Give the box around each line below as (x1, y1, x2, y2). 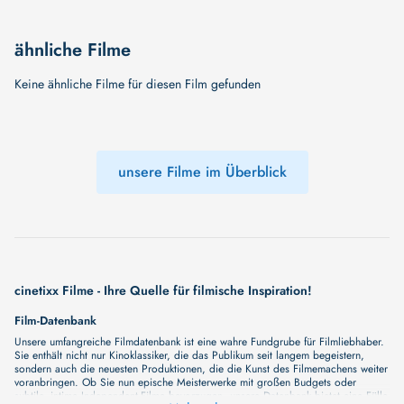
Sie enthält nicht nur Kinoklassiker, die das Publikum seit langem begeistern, (14, 346, 364, 363)
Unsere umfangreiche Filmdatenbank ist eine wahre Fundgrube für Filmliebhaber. (14, 333, 384, 350)
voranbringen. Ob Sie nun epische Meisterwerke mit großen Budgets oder (14, 373, 356, 390)
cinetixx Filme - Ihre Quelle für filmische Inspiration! (14, 280, 312, 299)
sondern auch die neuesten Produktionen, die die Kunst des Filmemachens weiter (14, 360, 388, 377)
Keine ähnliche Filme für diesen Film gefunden (14, 74, 261, 93)
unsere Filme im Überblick (117, 161, 287, 183)
